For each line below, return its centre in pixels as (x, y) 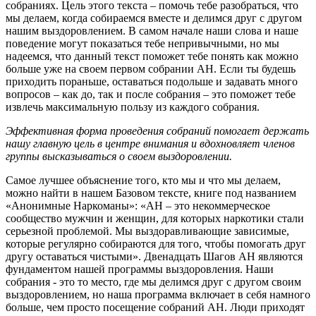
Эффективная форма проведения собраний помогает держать (157, 131)
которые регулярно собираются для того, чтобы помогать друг (156, 244)
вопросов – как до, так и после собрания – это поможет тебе (151, 95)
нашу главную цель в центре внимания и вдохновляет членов (150, 144)
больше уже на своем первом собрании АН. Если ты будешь (151, 69)
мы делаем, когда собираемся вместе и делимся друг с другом (154, 18)
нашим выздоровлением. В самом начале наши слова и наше (152, 31)
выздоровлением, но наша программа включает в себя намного (158, 295)
